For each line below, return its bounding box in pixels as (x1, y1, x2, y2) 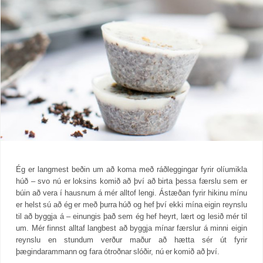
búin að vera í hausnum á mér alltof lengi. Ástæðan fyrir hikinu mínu (16, 188, 247, 198)
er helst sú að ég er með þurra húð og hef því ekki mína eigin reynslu (16, 200, 247, 210)
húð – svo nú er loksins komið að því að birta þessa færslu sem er (16, 177, 247, 186)
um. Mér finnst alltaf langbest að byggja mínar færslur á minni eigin (16, 224, 247, 233)
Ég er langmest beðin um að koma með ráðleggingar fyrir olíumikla (16, 165, 247, 174)
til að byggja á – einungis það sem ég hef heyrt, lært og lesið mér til (16, 212, 247, 221)
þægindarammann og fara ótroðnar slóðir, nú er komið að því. (16, 247, 220, 257)
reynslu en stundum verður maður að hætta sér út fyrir (16, 235, 247, 245)
